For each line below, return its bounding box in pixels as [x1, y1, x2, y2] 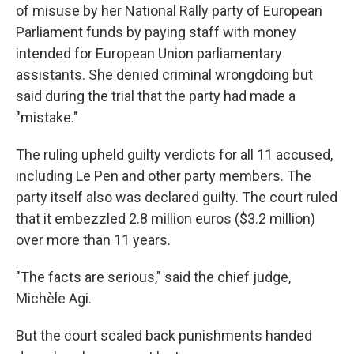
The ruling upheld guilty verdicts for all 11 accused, [16, 146, 333, 163]
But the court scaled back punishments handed [16, 327, 312, 344]
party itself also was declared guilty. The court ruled [16, 189, 337, 205]
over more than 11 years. [16, 232, 171, 248]
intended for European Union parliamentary [16, 45, 282, 62]
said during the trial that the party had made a [16, 88, 296, 104]
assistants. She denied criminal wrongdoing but [16, 66, 313, 83]
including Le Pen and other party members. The [16, 168, 311, 184]
